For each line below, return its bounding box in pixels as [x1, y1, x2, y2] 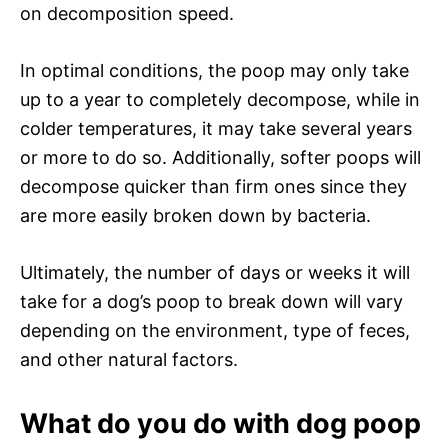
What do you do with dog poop [20, 406, 421, 440]
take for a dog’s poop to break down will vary [20, 290, 403, 312]
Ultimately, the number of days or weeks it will [20, 261, 410, 283]
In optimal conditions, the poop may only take [20, 59, 409, 81]
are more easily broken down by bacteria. [20, 204, 371, 226]
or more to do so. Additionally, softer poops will [20, 146, 421, 168]
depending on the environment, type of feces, [20, 319, 410, 341]
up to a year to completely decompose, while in [20, 88, 420, 110]
